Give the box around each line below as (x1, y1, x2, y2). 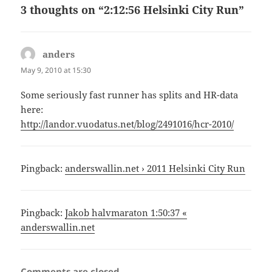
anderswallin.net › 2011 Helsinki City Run (65, 161, 246, 174)
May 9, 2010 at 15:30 (21, 64, 92, 75)
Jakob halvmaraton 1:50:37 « (65, 206, 188, 219)
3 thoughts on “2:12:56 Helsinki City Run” (21, 2, 245, 17)
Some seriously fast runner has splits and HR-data (21, 88, 239, 101)
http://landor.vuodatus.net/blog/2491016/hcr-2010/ (21, 117, 234, 130)
